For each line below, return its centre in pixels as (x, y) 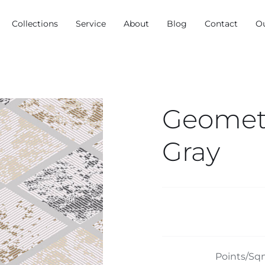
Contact (221, 24)
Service (91, 24)
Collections (35, 24)
